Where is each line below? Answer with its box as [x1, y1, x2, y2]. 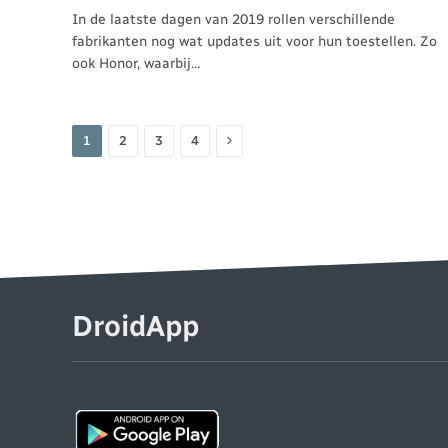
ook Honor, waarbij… [72, 54, 200, 72]
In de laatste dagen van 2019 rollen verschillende [72, 10, 395, 28]
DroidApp [72, 308, 199, 343]
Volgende [226, 130, 288, 148]
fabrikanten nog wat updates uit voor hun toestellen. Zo [72, 32, 437, 50]
